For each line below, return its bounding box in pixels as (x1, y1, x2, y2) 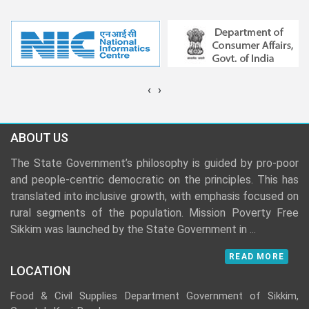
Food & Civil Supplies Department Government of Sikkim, (10, 290, 299, 303)
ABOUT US (10, 130, 68, 146)
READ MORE (229, 252, 284, 262)
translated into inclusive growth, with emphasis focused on (10, 190, 299, 203)
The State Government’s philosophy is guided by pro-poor (10, 157, 299, 170)
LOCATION (10, 263, 70, 279)
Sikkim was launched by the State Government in (10, 223, 250, 237)
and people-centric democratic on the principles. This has (10, 173, 299, 187)
